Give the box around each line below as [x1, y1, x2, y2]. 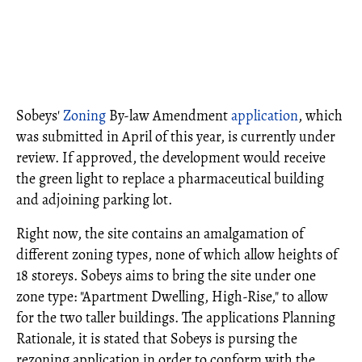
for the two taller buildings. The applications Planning [16, 308, 335, 327]
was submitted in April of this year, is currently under [16, 127, 335, 146]
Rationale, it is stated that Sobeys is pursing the [16, 329, 297, 348]
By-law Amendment [106, 106, 231, 125]
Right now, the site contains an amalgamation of [16, 224, 304, 243]
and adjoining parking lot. [16, 190, 172, 209]
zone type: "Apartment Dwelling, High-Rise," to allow [16, 287, 328, 306]
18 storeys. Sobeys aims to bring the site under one [16, 266, 316, 285]
